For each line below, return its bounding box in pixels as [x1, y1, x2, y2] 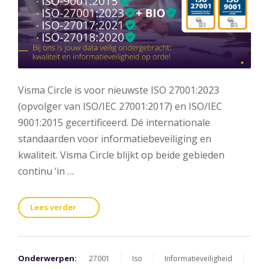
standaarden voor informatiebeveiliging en [18, 132, 211, 146]
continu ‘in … [18, 165, 74, 178]
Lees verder [30, 202, 78, 213]
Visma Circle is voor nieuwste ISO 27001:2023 [18, 83, 219, 97]
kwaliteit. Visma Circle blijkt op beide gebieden [18, 148, 225, 162]
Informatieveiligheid [165, 253, 232, 264]
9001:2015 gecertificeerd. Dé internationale [18, 116, 210, 130]
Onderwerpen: [18, 253, 77, 264]
